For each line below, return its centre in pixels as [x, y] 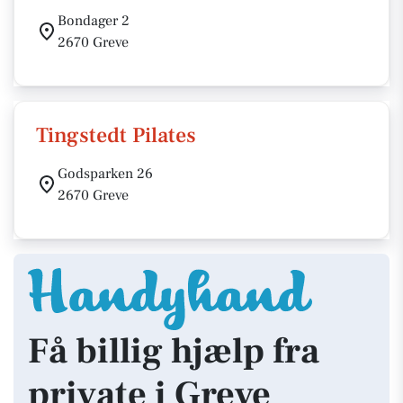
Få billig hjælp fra [174, 351]
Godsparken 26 [105, 174]
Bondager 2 [94, 21]
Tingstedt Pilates [116, 135]
